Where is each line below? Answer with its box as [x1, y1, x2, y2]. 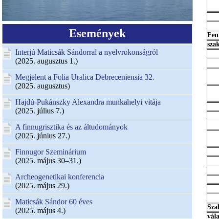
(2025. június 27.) [15, 131, 70, 140]
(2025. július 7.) [15, 107, 64, 115]
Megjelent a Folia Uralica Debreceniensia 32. [15, 73, 154, 81]
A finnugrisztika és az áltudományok [15, 123, 128, 131]
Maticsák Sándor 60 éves [15, 197, 92, 206]
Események [69, 27, 126, 40]
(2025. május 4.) [15, 206, 66, 215]
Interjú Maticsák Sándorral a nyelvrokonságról [15, 48, 158, 56]
